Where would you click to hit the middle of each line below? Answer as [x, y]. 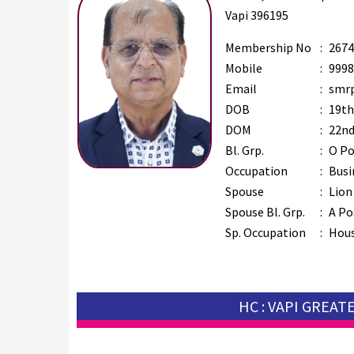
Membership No [269, 47]
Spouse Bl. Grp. [265, 211]
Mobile [244, 68]
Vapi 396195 [257, 15]
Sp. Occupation [266, 232]
